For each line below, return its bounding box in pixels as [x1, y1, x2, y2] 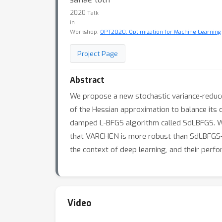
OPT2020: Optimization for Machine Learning [100, 28, 221, 36]
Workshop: [70, 28, 100, 36]
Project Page [77, 49, 118, 58]
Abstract [70, 75, 105, 85]
